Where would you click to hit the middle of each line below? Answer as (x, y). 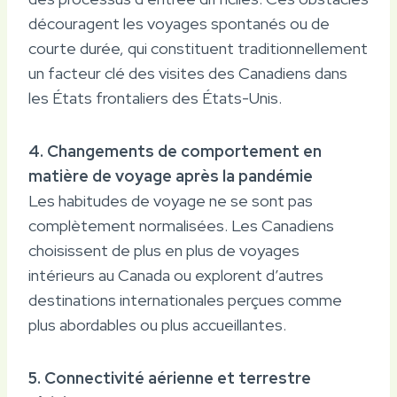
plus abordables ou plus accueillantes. (157, 324)
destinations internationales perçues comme (185, 300)
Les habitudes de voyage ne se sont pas (171, 200)
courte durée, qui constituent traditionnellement (198, 48)
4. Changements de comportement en (175, 151)
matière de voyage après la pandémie (171, 175)
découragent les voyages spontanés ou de (179, 23)
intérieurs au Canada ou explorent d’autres (176, 275)
